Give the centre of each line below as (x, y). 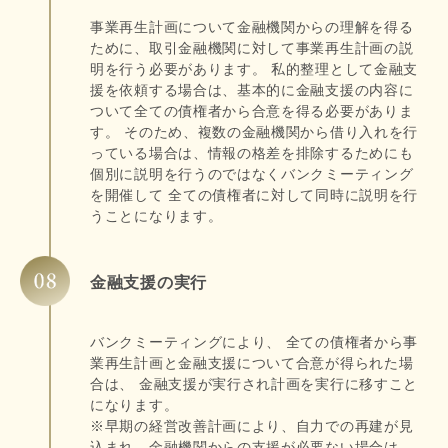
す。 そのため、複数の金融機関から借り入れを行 (254, 132)
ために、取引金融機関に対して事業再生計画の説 (252, 48)
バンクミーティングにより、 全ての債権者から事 (254, 341)
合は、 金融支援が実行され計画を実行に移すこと (254, 383)
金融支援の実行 (148, 283)
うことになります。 (156, 216)
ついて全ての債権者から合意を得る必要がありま (252, 111)
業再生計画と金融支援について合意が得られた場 (252, 362)
